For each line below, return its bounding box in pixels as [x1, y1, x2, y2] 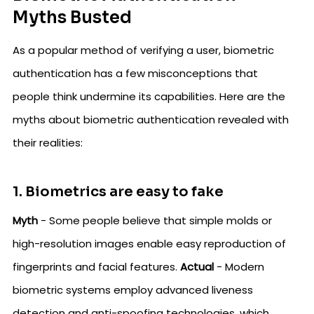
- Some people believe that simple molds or [38, 213, 272, 228]
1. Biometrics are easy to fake [13, 183, 224, 201]
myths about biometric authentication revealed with [13, 112, 289, 128]
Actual [180, 259, 214, 275]
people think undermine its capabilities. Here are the [13, 89, 285, 104]
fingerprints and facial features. [13, 259, 180, 275]
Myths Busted [13, 7, 132, 29]
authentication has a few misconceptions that [13, 66, 258, 81]
